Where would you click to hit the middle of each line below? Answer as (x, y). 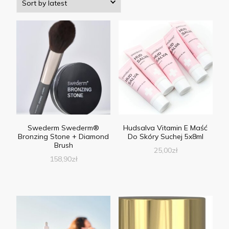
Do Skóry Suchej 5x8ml (165, 137)
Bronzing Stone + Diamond (64, 137)
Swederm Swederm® (64, 128)
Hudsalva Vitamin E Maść (166, 128)
